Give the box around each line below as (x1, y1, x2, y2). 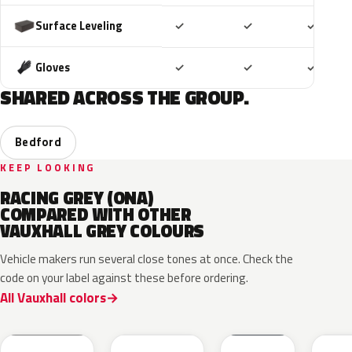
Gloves (35, 58, 70, 76)
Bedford (15, 134, 62, 151)
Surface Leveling (35, 16, 122, 35)
